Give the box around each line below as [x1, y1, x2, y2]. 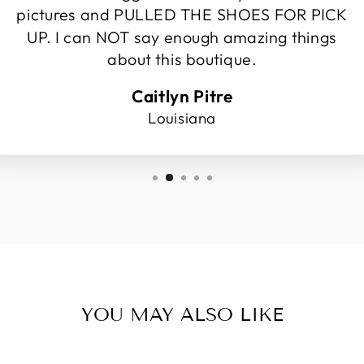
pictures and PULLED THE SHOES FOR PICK [16, 4, 348, 25]
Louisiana [148, 108, 216, 128]
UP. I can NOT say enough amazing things [27, 26, 337, 48]
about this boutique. [107, 49, 257, 70]
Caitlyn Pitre [131, 84, 233, 106]
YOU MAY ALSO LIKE [80, 302, 284, 326]
